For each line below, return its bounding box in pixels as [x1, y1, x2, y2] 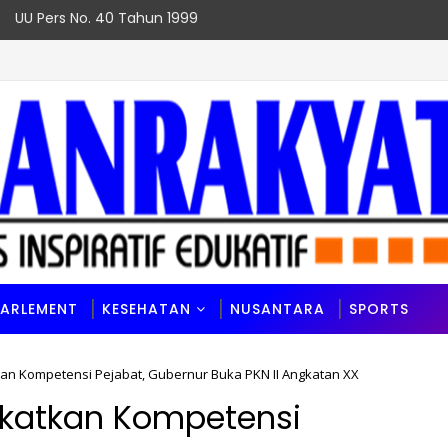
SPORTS [349, 299, 409, 319]
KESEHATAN [102, 299, 191, 319]
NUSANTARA [230, 299, 325, 319]
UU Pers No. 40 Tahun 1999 [15, 8, 198, 28]
